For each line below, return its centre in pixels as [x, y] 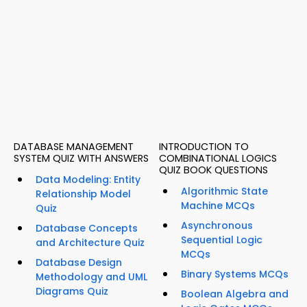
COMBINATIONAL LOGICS [218, 159]
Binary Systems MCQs [235, 274]
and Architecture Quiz [90, 243]
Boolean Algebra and [235, 294]
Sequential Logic [222, 240]
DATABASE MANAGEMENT [74, 147]
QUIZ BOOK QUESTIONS [213, 170]
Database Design [79, 263]
